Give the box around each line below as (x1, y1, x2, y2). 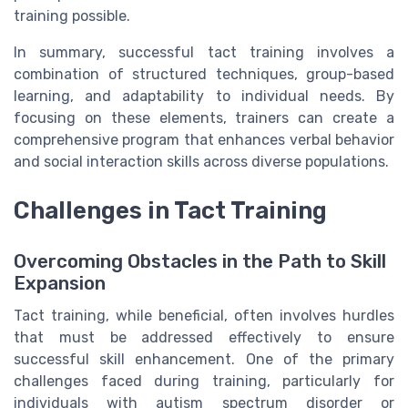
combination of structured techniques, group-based (14, 65, 394, 83)
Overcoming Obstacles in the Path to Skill (14, 250, 386, 273)
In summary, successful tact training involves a (14, 43, 394, 61)
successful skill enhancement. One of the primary (14, 351, 394, 369)
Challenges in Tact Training (14, 196, 327, 224)
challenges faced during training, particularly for (14, 372, 394, 391)
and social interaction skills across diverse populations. (14, 152, 389, 170)
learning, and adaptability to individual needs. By (14, 87, 394, 105)
